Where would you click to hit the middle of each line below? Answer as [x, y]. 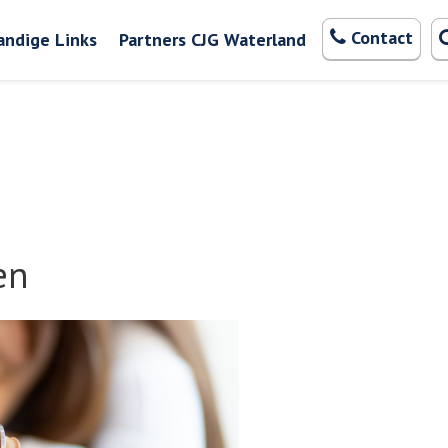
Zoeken [249, 26]
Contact [381, 37]
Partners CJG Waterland [212, 39]
